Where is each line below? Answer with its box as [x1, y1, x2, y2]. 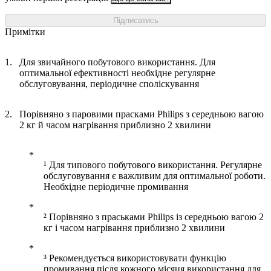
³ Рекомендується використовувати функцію [44, 253, 226, 264]
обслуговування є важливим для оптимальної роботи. [44, 171, 266, 181]
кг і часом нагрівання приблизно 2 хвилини [44, 223, 225, 233]
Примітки [5, 27, 45, 38]
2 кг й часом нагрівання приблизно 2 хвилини [19, 120, 211, 131]
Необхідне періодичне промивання [44, 181, 188, 192]
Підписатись [113, 16, 158, 25]
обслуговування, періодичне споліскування [19, 79, 199, 90]
